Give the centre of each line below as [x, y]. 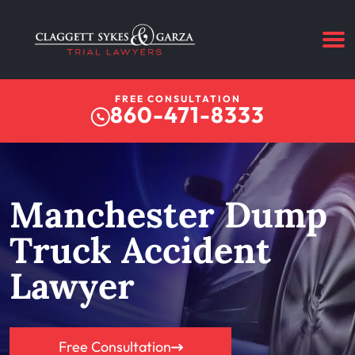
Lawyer [72, 285]
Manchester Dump [168, 214]
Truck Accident [140, 250]
